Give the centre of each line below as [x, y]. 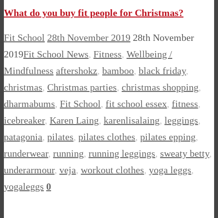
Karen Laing [74, 120]
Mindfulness [29, 70]
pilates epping [168, 136]
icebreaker [24, 120]
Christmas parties [82, 87]
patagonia [23, 136]
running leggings [122, 153]
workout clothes [112, 170]
